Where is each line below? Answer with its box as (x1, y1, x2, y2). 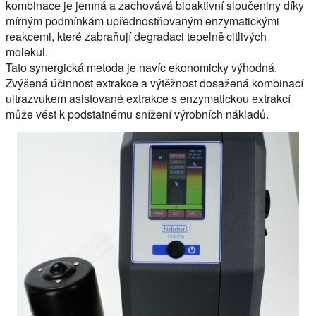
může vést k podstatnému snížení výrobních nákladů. (6, 106, 269, 123)
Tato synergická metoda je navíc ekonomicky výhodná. (6, 59, 277, 76)
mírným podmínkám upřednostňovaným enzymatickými (6, 13, 279, 30)
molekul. (6, 44, 48, 61)
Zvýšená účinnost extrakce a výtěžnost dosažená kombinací (6, 75, 303, 92)
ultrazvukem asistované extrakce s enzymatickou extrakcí (6, 90, 291, 107)
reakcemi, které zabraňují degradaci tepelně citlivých (6, 28, 267, 45)
